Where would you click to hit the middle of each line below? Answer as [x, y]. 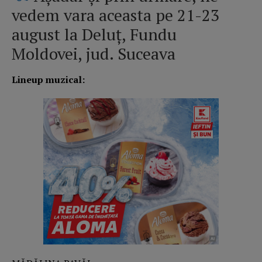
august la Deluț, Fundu [94, 35]
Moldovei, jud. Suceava [94, 54]
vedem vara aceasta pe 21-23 [116, 15]
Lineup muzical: [48, 80]
